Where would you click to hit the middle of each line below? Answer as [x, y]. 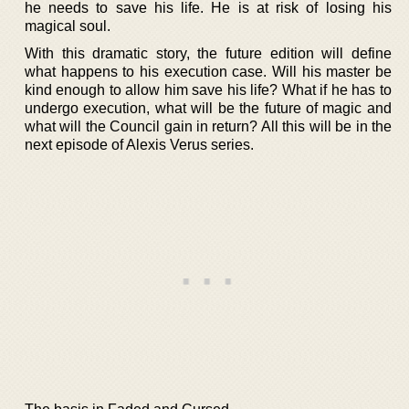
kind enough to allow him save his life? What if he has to [208, 89]
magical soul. [68, 26]
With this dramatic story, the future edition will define [208, 53]
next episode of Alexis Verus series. [139, 144]
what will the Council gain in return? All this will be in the [208, 126]
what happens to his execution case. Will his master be [208, 71]
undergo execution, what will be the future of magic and [208, 108]
